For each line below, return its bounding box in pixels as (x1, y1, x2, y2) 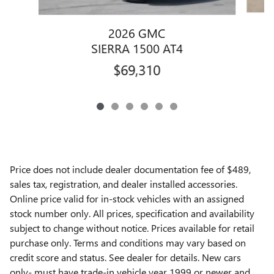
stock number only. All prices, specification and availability (10, 206, 254, 220)
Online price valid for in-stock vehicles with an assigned (10, 191, 244, 205)
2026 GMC (108, 23, 166, 41)
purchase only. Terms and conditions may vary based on (10, 235, 246, 249)
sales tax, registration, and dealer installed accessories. (10, 177, 237, 190)
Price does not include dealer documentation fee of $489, (10, 162, 251, 176)
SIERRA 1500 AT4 (91, 39, 183, 56)
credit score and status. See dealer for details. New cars (10, 250, 241, 264)
